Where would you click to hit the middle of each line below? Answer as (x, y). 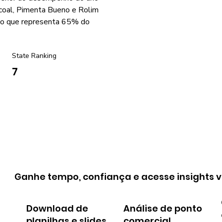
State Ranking (34, 55)
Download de (57, 209)
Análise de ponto (163, 209)
